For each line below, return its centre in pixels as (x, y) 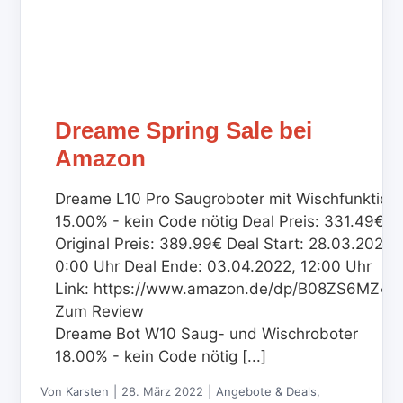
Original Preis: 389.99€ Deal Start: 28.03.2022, (226, 244)
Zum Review (104, 312)
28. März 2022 (163, 392)
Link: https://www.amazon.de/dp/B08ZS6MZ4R (228, 289)
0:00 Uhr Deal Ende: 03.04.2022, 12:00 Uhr (214, 267)
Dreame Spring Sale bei (184, 131)
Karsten (88, 392)
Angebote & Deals (267, 392)
